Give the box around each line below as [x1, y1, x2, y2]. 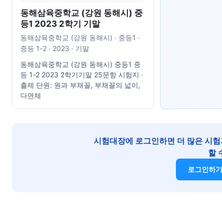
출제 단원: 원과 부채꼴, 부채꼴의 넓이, [20, 80, 140, 89]
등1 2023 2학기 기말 [20, 18, 100, 29]
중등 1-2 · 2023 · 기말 [20, 44, 89, 53]
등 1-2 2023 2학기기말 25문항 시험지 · [20, 70, 143, 79]
